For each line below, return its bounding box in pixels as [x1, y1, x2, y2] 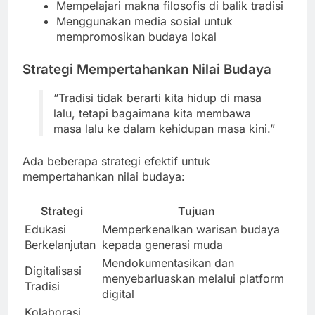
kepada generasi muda [102, 238, 223, 252]
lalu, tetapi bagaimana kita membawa [53, 106, 251, 121]
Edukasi [25, 222, 66, 237]
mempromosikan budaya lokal [56, 29, 217, 44]
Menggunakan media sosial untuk [56, 13, 233, 28]
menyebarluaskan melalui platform [102, 271, 284, 286]
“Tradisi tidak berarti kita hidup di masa [53, 91, 262, 105]
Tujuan [177, 204, 215, 219]
